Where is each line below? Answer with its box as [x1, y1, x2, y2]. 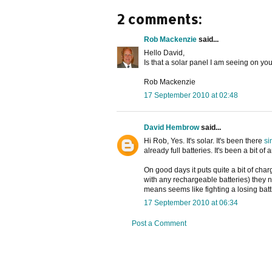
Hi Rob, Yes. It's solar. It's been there [144, 137, 264, 146]
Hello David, [144, 49, 185, 58]
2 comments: [117, 10, 202, 28]
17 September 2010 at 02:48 [144, 91, 238, 100]
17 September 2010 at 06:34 [144, 199, 238, 208]
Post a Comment [132, 219, 186, 228]
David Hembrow [144, 123, 199, 132]
